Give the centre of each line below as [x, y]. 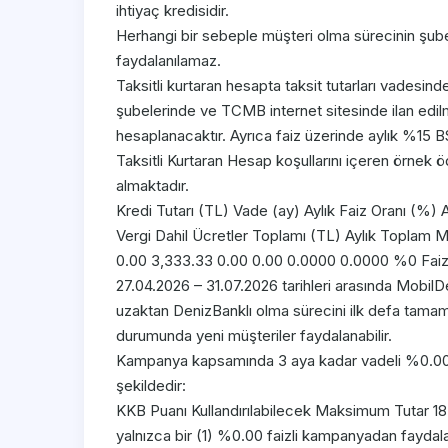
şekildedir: [151, 386]
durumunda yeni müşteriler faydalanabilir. [254, 336]
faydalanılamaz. [168, 61]
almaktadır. [152, 186]
